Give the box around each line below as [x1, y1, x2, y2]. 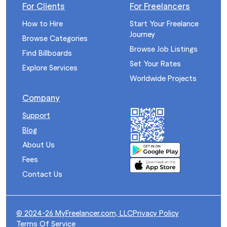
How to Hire [22, 18, 63, 28]
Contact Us [22, 169, 62, 179]
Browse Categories [22, 33, 88, 43]
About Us [22, 139, 55, 149]
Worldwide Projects [130, 73, 197, 83]
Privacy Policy [133, 208, 179, 218]
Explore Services [22, 62, 78, 72]
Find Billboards [22, 48, 72, 58]
